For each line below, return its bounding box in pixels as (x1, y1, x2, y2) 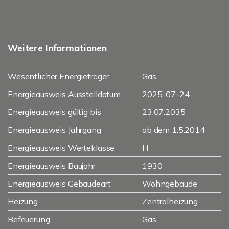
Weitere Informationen (8, 42, 107, 54)
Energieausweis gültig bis (8, 107, 101, 117)
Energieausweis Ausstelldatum (8, 89, 121, 99)
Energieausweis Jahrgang (8, 125, 101, 135)
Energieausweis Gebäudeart (8, 178, 111, 189)
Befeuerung (8, 214, 50, 224)
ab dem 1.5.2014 (142, 125, 205, 135)
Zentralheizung (142, 196, 198, 207)
